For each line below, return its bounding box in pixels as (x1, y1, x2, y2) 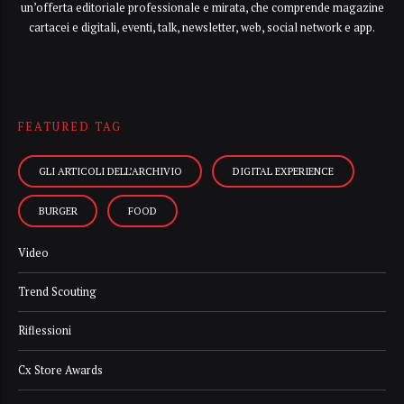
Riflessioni (18, 323, 71, 339)
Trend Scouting (18, 284, 96, 300)
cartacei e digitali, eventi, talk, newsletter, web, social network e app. (29, 19, 375, 35)
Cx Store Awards (18, 362, 103, 378)
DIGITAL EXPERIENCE (233, 164, 335, 179)
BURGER (38, 204, 78, 218)
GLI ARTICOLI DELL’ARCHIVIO (38, 164, 182, 179)
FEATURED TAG (18, 119, 122, 135)
